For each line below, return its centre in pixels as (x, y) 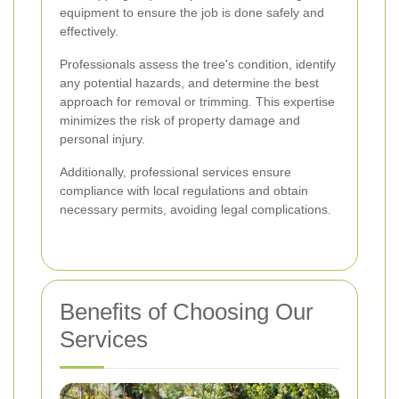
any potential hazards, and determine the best (189, 83)
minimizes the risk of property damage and (180, 121)
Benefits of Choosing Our (187, 312)
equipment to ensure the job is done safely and (192, 13)
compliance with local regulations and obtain (184, 191)
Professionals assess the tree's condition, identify (198, 65)
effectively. (89, 32)
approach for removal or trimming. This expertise (197, 102)
